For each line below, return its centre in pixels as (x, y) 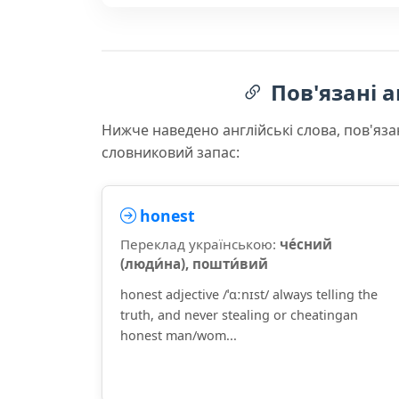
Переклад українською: (200, 244)
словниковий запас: (171, 152)
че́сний (306, 244)
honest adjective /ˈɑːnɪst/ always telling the (249, 294)
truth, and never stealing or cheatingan (239, 315)
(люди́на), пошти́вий (194, 264)
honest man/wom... (179, 335)
